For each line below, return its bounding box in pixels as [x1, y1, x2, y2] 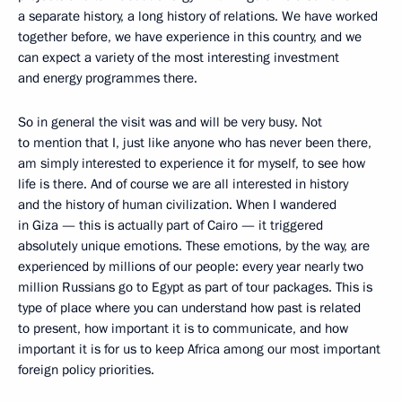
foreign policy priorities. [18, 360, 154, 379]
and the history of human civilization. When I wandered [18, 195, 336, 214]
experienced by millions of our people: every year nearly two [18, 257, 363, 275]
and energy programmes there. [18, 68, 197, 87]
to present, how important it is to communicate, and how [18, 319, 348, 337]
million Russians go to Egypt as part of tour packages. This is [18, 277, 372, 296]
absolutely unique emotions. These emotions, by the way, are [18, 236, 370, 255]
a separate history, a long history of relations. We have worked [18, 6, 378, 25]
